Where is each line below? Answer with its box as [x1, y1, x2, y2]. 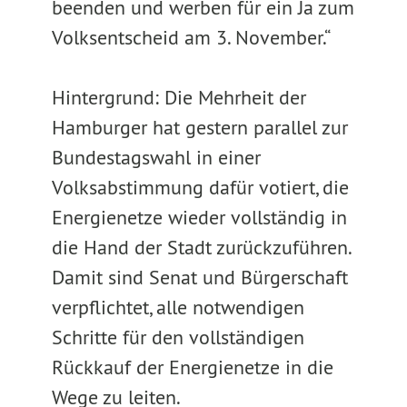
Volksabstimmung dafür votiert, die [51, 174, 349, 200]
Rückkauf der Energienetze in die [51, 354, 333, 380]
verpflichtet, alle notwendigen [51, 294, 304, 320]
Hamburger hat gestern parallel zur [51, 114, 348, 140]
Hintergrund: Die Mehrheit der [51, 84, 306, 110]
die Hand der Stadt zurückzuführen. [51, 234, 351, 260]
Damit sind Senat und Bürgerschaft [51, 264, 348, 290]
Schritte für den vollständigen [51, 324, 304, 350]
